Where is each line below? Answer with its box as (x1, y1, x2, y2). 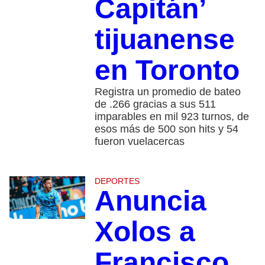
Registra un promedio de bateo (94, 86, 241, 98)
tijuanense (94, 24, 235, 55)
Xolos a (94, 216, 195, 247)
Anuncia (94, 185, 206, 216)
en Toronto (94, 54, 240, 86)
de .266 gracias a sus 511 (94, 98, 216, 110)
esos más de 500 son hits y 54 (94, 123, 238, 135)
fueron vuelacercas (94, 135, 185, 147)
